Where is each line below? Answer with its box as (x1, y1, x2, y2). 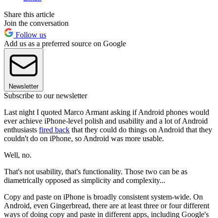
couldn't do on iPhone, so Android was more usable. (4, 134, 164, 143)
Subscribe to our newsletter (4, 91, 87, 100)
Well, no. (4, 150, 32, 159)
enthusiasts (4, 125, 39, 134)
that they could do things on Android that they (70, 125, 212, 134)
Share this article (4, 10, 54, 18)
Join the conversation (4, 18, 69, 27)
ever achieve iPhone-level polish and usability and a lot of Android (4, 116, 208, 125)
